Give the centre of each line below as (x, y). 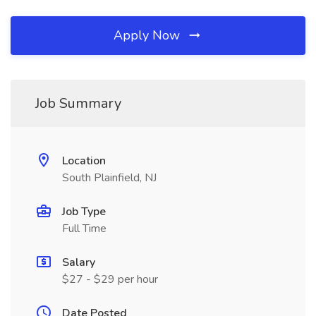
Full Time (84, 229)
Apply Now (148, 35)
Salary (79, 262)
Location (84, 161)
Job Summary (78, 103)
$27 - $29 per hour (110, 279)
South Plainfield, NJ (109, 178)
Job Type (84, 212)
